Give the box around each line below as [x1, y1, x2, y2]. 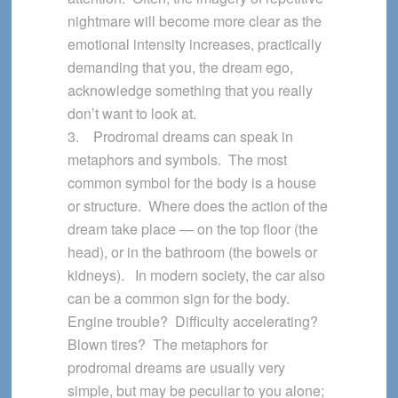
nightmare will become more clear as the [67, 11, 322, 32]
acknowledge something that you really [67, 80, 313, 101]
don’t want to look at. [67, 103, 196, 124]
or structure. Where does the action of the [67, 195, 328, 217]
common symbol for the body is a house [67, 172, 316, 194]
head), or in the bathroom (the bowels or [67, 242, 317, 263]
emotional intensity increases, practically [67, 34, 322, 55]
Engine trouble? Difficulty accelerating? [67, 311, 322, 332]
